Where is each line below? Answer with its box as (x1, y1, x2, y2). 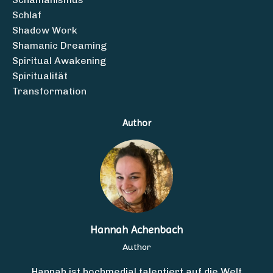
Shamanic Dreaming (12, 39, 107, 51)
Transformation (12, 85, 87, 97)
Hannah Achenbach (90, 222, 183, 236)
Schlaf (12, 9, 41, 21)
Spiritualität (12, 69, 68, 82)
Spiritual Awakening (12, 54, 106, 66)
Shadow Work (12, 24, 77, 36)
